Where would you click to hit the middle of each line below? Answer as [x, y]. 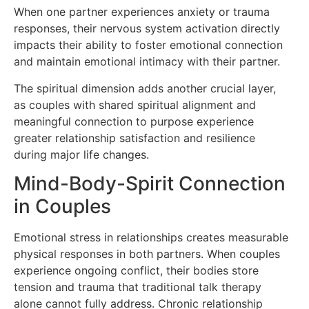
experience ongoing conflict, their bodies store [136, 271]
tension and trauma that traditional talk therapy [138, 287]
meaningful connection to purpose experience [134, 121]
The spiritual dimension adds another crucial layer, [145, 88]
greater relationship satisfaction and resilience [134, 138]
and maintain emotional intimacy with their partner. [147, 62]
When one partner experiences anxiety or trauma [142, 12]
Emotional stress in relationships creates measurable [151, 238]
